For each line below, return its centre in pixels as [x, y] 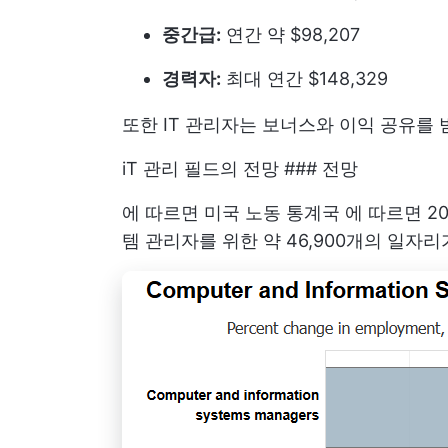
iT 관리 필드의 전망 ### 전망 [240, 168]
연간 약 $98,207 [290, 34]
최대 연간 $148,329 [304, 78]
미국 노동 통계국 [272, 212]
